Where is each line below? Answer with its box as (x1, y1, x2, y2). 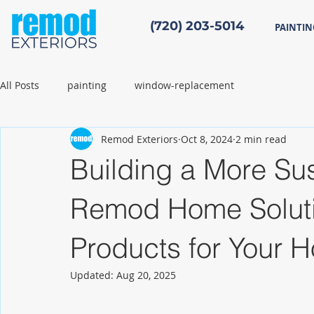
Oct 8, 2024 (181, 132, 233, 146)
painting (67, 78, 107, 92)
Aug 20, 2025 (116, 268, 176, 282)
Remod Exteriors (101, 132, 178, 146)
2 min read (235, 132, 287, 146)
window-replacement (135, 78, 234, 92)
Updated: (70, 268, 116, 282)
